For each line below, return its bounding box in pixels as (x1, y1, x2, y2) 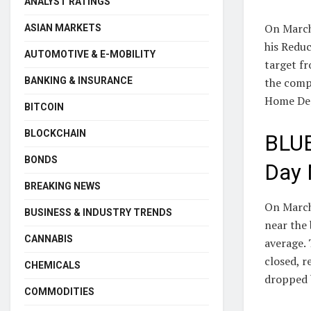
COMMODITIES (24, 285, 94, 297)
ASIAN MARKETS (24, 22, 101, 33)
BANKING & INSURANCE (24, 74, 133, 86)
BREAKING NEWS (24, 180, 101, 192)
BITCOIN (24, 101, 64, 112)
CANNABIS (24, 233, 73, 244)
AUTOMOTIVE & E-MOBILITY (24, 48, 155, 60)
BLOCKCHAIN (24, 127, 86, 139)
